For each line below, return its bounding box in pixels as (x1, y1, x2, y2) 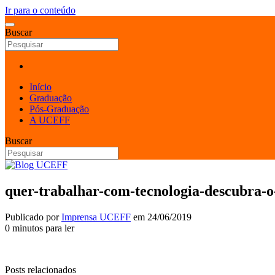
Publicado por (5, 211, 61, 222)
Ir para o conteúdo (5, 5, 76, 15)
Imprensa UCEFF (61, 211, 131, 222)
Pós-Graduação (29, 104, 89, 114)
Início (29, 82, 52, 92)
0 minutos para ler (5, 222, 74, 233)
